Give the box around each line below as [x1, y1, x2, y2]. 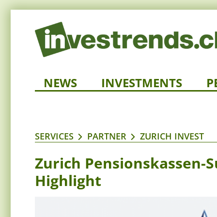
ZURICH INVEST [140, 130, 204, 142]
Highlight [35, 170, 101, 191]
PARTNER [87, 130, 126, 142]
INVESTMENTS [101, 75, 182, 91]
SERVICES [35, 130, 74, 142]
